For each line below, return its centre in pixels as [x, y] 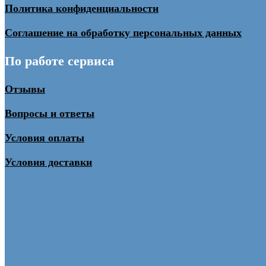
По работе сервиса [59, 61]
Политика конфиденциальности [82, 8]
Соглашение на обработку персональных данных [123, 32]
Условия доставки [48, 162]
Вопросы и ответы [50, 113]
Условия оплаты [45, 137]
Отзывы [25, 89]
